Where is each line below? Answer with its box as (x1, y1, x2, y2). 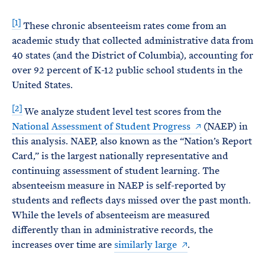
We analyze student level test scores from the (24, 105, 221, 118)
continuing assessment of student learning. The (12, 164, 219, 177)
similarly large (114, 238, 177, 251)
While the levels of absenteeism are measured (12, 209, 210, 222)
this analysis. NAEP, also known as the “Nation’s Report (12, 135, 252, 148)
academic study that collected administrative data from (12, 34, 253, 47)
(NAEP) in (201, 120, 248, 133)
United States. (12, 79, 73, 92)
